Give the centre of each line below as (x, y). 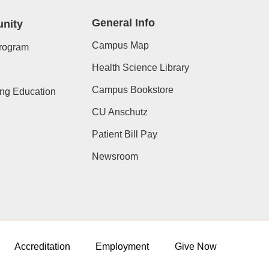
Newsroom (115, 156)
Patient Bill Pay (124, 134)
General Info (123, 23)
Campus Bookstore (132, 90)
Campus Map (120, 45)
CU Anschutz (119, 112)
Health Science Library (140, 68)
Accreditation (42, 247)
